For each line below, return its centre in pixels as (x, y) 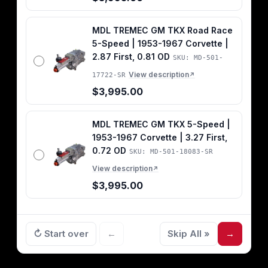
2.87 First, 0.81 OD (131, 57)
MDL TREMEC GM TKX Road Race (162, 31)
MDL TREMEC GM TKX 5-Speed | (161, 124)
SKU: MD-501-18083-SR (171, 152)
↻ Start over (61, 234)
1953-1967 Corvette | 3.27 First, (160, 138)
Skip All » (189, 234)
